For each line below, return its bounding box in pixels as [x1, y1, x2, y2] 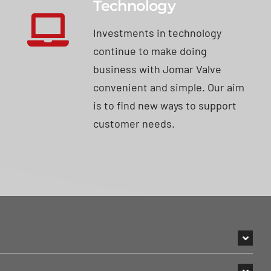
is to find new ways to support [93, 98, 237, 112]
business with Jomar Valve [93, 62, 222, 76]
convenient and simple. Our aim [93, 80, 245, 94]
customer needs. [93, 116, 175, 130]
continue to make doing [93, 44, 207, 57]
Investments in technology [93, 25, 222, 39]
